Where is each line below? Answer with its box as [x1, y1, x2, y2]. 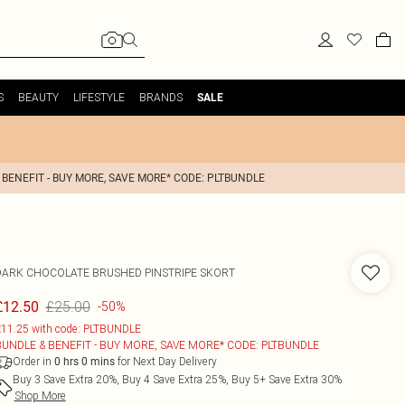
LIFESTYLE [72, 90, 125, 104]
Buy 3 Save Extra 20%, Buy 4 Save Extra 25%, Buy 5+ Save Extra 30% [12, 372, 342, 386]
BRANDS [138, 90, 183, 104]
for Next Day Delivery [114, 354, 217, 368]
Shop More [14, 389, 66, 402]
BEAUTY [17, 90, 59, 104]
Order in [12, 354, 54, 368]
